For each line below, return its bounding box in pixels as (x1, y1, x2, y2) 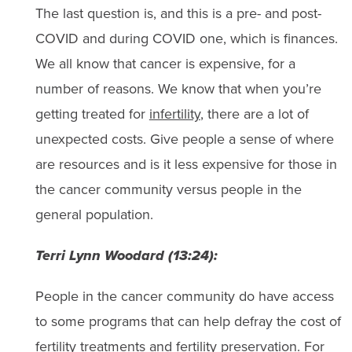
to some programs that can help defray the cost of (35, 311, 341, 332)
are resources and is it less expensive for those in (35, 154, 337, 174)
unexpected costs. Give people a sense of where (35, 129, 334, 149)
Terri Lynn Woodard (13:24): (35, 245, 218, 266)
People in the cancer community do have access (35, 286, 334, 306)
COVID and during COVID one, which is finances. (35, 28, 338, 49)
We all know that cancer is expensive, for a (35, 53, 295, 74)
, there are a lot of (200, 104, 309, 124)
